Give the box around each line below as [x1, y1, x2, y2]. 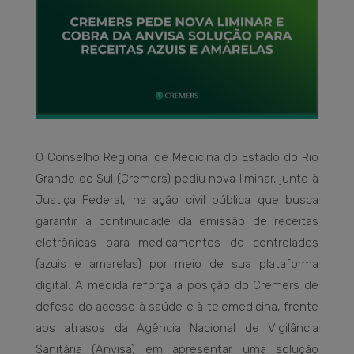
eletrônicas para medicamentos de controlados [36, 235, 318, 250]
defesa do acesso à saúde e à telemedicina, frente [36, 299, 318, 314]
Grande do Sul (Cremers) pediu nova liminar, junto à [36, 171, 318, 186]
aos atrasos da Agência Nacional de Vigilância [36, 320, 318, 335]
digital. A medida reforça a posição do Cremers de [36, 277, 318, 292]
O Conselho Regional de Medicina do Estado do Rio [36, 149, 318, 164]
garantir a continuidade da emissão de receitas [36, 213, 318, 228]
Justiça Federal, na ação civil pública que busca [36, 192, 318, 207]
